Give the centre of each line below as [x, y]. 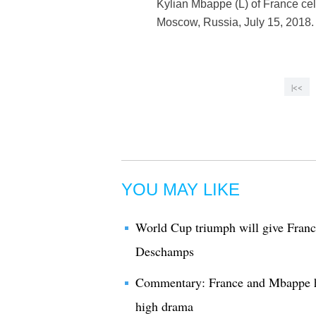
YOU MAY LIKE [181, 189]
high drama [164, 306]
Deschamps [165, 251]
